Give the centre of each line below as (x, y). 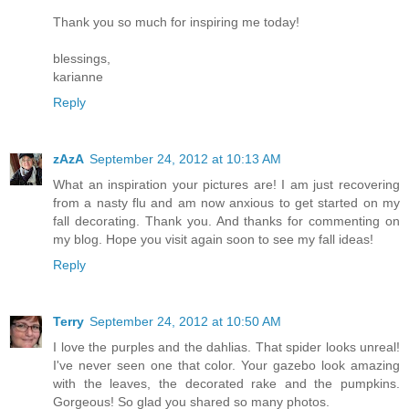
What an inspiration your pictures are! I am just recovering (226, 184)
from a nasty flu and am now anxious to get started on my (226, 202)
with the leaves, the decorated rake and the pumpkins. (226, 383)
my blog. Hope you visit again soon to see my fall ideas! (213, 239)
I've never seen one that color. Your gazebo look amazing (226, 365)
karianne (78, 76)
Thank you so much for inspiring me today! (176, 21)
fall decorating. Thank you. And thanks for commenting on (226, 220)
